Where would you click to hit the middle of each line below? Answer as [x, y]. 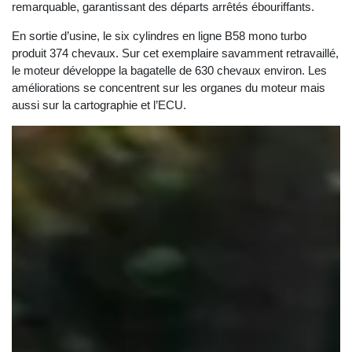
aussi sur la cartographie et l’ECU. [99, 105]
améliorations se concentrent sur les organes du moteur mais [169, 88]
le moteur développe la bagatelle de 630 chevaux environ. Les [169, 71]
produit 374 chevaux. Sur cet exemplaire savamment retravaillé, [175, 53]
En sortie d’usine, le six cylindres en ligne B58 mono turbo [159, 36]
